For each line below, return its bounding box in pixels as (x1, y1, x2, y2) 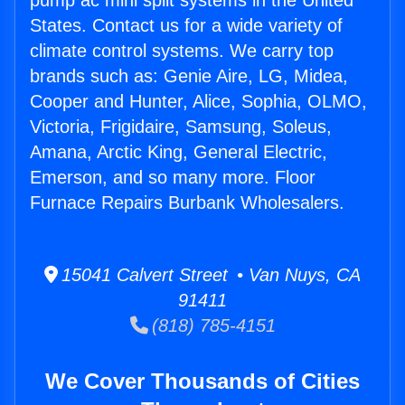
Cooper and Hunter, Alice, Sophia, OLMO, (30, 91, 367, 112)
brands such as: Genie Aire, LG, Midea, (30, 66, 348, 87)
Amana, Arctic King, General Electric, (30, 142, 327, 163)
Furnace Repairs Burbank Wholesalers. (30, 193, 344, 213)
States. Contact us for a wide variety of (30, 15, 343, 36)
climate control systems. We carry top (30, 41, 334, 61)
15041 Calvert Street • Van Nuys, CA (58, 265, 361, 286)
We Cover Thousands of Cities (45, 369, 360, 394)
